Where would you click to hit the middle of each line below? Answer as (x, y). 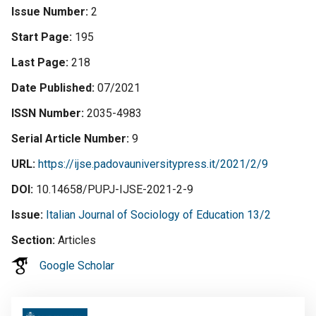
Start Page (40, 37)
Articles (77, 240)
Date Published (51, 88)
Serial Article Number (69, 139)
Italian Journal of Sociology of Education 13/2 (158, 215)
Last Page (38, 62)
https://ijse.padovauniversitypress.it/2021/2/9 (153, 164)
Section (32, 240)
